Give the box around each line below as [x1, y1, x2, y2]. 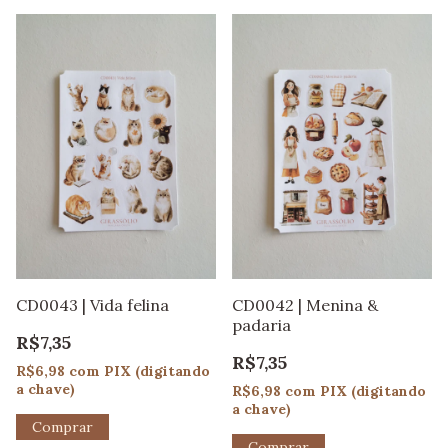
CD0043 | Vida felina [16, 295, 169, 316]
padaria [232, 315, 291, 336]
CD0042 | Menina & [232, 295, 378, 316]
